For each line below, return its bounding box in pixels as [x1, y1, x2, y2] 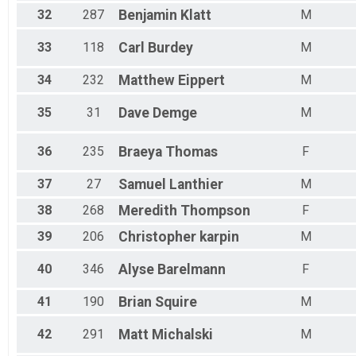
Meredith [118, 203, 177, 219]
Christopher [118, 229, 196, 246]
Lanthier [169, 176, 223, 193]
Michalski [152, 327, 213, 343]
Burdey [148, 40, 193, 56]
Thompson [180, 203, 250, 219]
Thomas [165, 144, 218, 161]
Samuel [118, 176, 166, 193]
